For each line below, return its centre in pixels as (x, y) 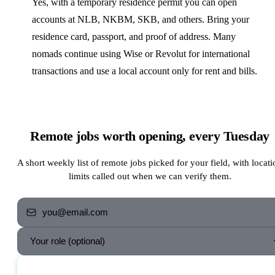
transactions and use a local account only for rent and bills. (145, 71)
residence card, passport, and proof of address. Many (134, 36)
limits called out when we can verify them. (150, 176)
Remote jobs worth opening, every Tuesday (150, 136)
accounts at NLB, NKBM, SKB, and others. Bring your (141, 19)
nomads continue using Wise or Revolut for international (141, 53)
